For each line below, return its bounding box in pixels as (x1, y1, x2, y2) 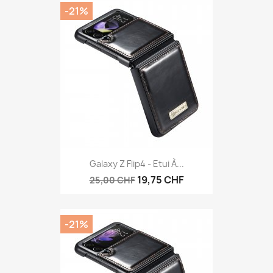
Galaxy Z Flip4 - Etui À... (89, 158, 184, 170)
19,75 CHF (136, 173, 184, 187)
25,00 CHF (89, 174, 135, 186)
